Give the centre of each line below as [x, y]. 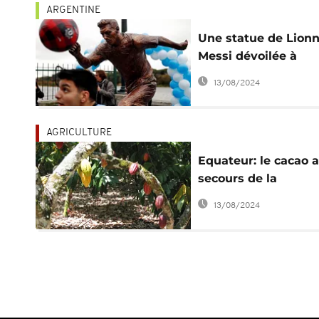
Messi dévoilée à [247, 56]
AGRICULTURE [79, 133]
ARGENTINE [73, 10]
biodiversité [233, 197]
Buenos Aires [237, 73]
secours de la [237, 179]
